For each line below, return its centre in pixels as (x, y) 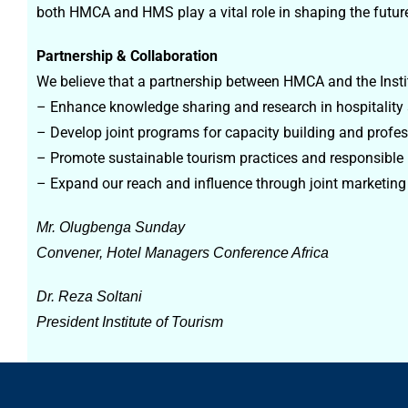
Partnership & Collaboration (127, 56)
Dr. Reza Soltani (93, 296)
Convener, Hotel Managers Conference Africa (183, 253)
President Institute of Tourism (130, 322)
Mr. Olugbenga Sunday (111, 227)
